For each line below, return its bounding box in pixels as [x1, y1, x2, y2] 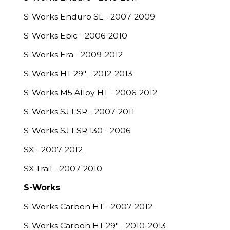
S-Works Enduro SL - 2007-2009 [24, 12, 155, 22]
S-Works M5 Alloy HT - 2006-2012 [24, 88, 157, 98]
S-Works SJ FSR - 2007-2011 [24, 107, 135, 117]
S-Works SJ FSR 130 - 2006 [24, 126, 130, 136]
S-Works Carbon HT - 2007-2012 [24, 202, 152, 212]
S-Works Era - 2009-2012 [24, 50, 123, 60]
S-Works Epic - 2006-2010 [24, 31, 127, 41]
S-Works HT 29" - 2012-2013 [24, 69, 132, 79]
